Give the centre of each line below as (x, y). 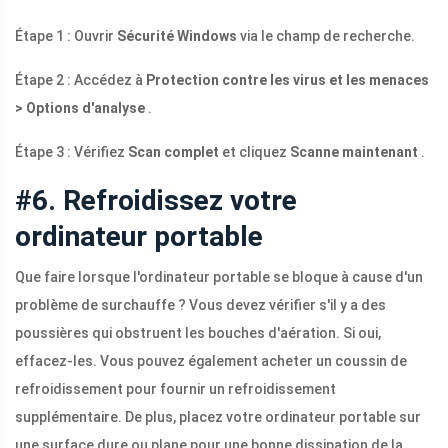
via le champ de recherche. (326, 36)
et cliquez (254, 152)
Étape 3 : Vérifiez (71, 152)
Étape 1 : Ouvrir (66, 36)
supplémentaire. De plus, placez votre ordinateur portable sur (218, 417)
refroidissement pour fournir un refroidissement (175, 389)
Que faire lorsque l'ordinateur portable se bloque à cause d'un (219, 277)
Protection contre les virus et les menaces (287, 80)
